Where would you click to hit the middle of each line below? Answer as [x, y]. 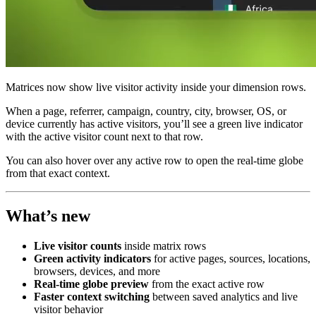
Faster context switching [92, 296]
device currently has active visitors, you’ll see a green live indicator [154, 123]
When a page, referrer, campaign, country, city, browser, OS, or [146, 111]
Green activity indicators [92, 258]
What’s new [48, 215]
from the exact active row [207, 284]
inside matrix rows [164, 245]
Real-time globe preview [91, 284]
